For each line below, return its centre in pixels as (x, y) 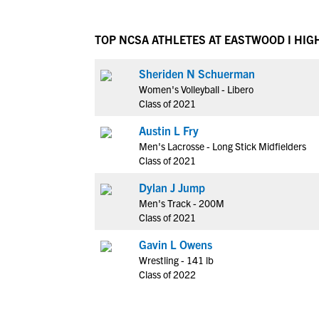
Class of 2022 (167, 274)
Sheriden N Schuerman (197, 73)
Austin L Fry (169, 130)
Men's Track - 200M (182, 203)
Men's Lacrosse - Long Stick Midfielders (223, 146)
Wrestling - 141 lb (176, 260)
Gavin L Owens (176, 244)
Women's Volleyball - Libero (196, 89)
